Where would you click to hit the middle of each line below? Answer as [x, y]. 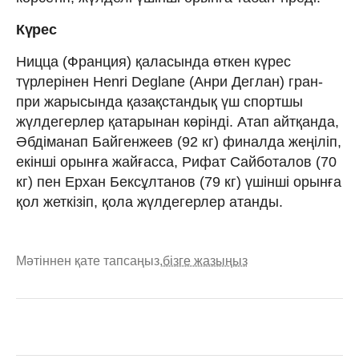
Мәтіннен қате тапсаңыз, [89, 261]
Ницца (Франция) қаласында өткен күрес [153, 62]
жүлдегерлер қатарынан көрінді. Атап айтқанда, [177, 122]
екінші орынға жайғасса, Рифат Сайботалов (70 [176, 162]
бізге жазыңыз [205, 261]
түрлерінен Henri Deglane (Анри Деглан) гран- [169, 82]
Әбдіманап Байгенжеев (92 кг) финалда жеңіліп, [179, 142]
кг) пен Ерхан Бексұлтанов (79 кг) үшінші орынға [179, 182]
